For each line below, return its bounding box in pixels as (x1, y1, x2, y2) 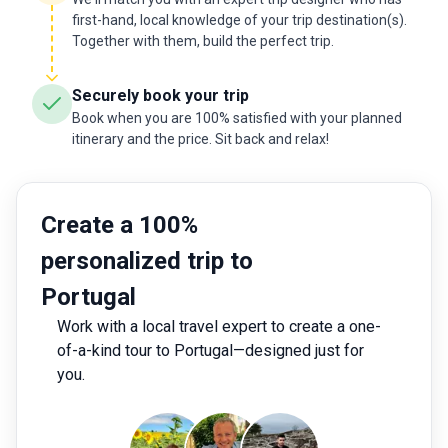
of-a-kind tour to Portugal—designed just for (57, 341, 364, 360)
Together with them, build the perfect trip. (72, 33, 334, 49)
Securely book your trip (72, 86, 249, 105)
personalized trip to (41, 247, 253, 275)
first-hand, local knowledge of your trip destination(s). (72, 12, 407, 28)
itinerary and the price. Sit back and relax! (72, 131, 329, 147)
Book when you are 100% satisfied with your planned (72, 110, 402, 126)
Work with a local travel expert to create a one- (57, 317, 381, 336)
